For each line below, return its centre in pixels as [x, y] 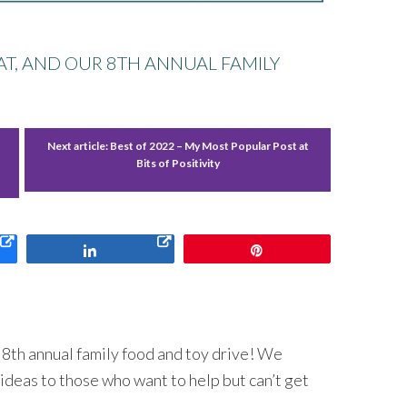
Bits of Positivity [178, 163]
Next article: [78, 145]
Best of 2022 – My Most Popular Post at [209, 145]
